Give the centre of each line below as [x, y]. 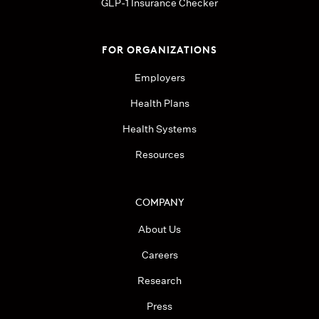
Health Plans [159, 104]
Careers [159, 255]
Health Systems [159, 129]
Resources [159, 155]
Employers [159, 78]
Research [159, 281]
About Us [159, 230]
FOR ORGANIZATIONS [159, 49]
